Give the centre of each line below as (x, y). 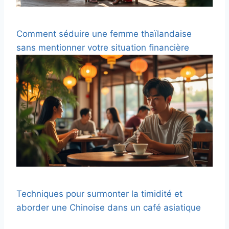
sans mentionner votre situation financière (103, 47)
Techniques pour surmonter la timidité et (99, 194)
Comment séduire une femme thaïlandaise (104, 33)
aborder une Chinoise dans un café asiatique (109, 208)
